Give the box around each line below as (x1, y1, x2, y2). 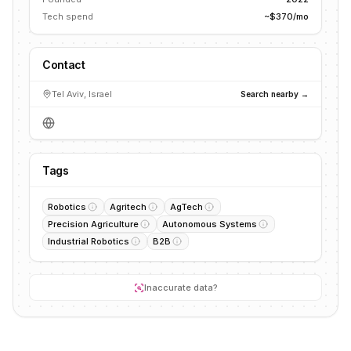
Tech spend (42, 11, 93, 22)
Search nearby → (241, 89, 309, 99)
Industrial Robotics (48, 236, 129, 247)
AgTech (170, 201, 203, 212)
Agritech (110, 201, 147, 212)
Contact (42, 58, 85, 71)
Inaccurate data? (143, 282, 218, 293)
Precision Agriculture (48, 219, 139, 230)
